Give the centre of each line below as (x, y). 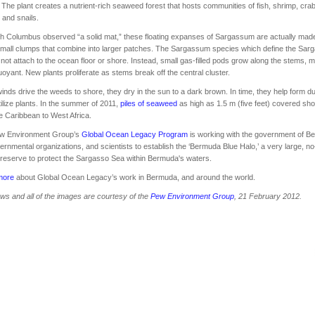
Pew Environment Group (192, 196)
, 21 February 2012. (268, 196)
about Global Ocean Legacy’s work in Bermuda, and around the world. (135, 177)
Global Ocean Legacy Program (135, 134)
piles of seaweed (149, 103)
